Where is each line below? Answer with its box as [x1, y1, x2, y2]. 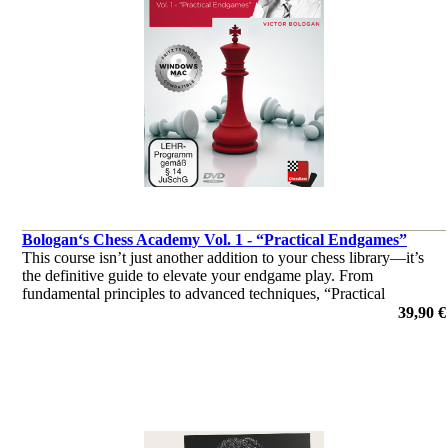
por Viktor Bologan [22, 321, 145, 338]
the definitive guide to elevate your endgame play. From [22, 267, 373, 284]
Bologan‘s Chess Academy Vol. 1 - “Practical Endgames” [22, 231, 407, 248]
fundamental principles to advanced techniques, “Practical [22, 285, 385, 302]
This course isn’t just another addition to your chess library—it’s [22, 249, 424, 266]
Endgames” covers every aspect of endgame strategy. [22, 303, 356, 320]
